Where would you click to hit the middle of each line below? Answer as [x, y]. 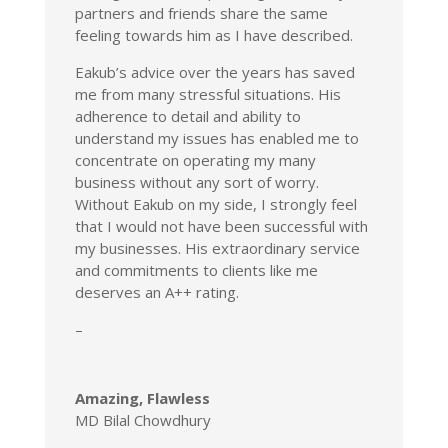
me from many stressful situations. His [207, 93]
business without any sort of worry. [196, 181]
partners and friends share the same [201, 12]
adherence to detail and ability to [187, 115]
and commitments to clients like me [196, 269]
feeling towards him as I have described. [213, 34]
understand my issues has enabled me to [216, 137]
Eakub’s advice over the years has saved [214, 71]
